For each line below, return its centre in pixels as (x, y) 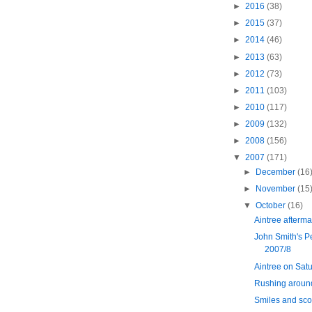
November (276, 189)
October (271, 206)
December (276, 172)
